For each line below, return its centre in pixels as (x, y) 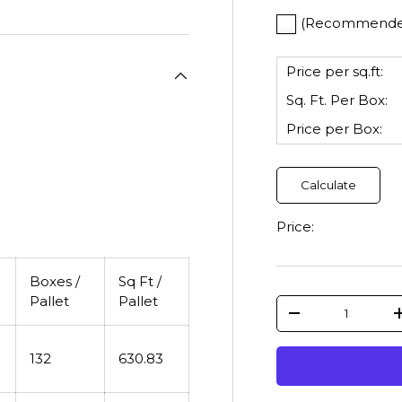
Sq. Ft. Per (322, 100)
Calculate (328, 184)
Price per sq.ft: (335, 71)
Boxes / (55, 281)
